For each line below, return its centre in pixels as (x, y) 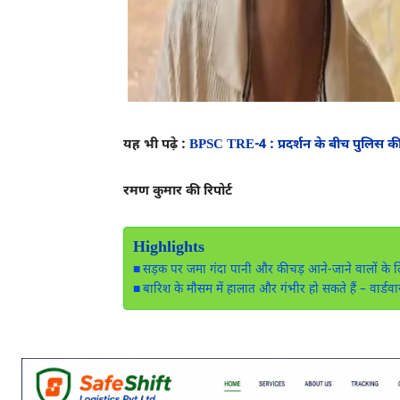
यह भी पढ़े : (156, 146)
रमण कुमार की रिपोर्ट (178, 192)
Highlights (169, 248)
